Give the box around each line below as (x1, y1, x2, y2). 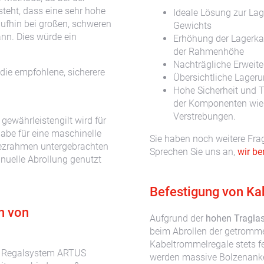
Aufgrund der (150, 213, 203, 225)
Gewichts (173, 20, 212, 32)
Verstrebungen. (173, 111, 236, 123)
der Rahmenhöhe (173, 46, 244, 58)
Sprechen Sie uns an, (150, 146, 237, 158)
